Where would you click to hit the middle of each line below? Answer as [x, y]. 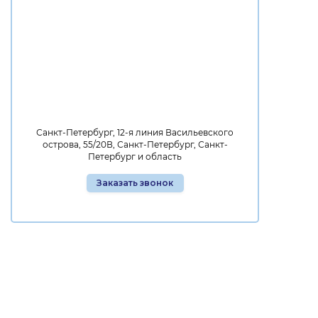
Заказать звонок [135, 183]
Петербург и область [135, 157]
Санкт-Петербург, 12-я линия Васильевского [135, 132]
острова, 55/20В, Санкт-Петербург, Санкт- [135, 144]
